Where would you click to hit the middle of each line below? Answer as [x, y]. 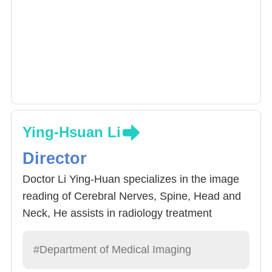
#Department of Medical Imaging [112, 249]
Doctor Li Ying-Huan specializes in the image [131, 179]
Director [55, 158]
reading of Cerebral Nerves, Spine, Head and [132, 196]
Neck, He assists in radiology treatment [117, 213]
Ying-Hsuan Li [72, 132]
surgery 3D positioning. [78, 230]
